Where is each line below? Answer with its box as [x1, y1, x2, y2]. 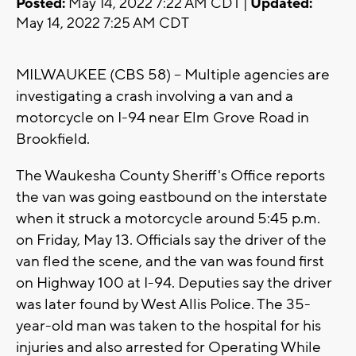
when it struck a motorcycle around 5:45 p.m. [16, 209, 320, 229]
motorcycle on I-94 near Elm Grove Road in [16, 108, 309, 128]
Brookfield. [16, 130, 90, 149]
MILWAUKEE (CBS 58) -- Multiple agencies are [16, 65, 330, 85]
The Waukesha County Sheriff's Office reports [16, 166, 325, 186]
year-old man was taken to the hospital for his [16, 316, 321, 336]
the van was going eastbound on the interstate [16, 188, 327, 207]
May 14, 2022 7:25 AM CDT [16, 14, 189, 33]
